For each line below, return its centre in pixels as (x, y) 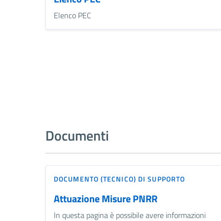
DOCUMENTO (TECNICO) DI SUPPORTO (120, 179)
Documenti (77, 136)
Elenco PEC (73, 16)
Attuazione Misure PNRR (106, 199)
